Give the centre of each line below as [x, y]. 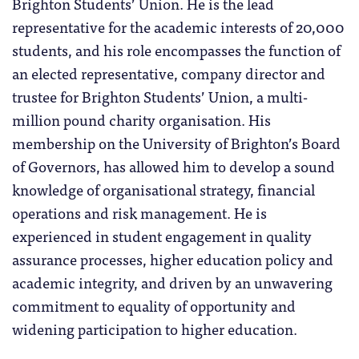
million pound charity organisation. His [141, 119]
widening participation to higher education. [155, 328]
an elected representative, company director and [169, 73]
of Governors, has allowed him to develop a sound [173, 165]
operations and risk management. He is [139, 212]
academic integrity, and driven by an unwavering [172, 282]
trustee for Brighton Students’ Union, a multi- [160, 96]
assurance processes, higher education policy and [173, 258]
